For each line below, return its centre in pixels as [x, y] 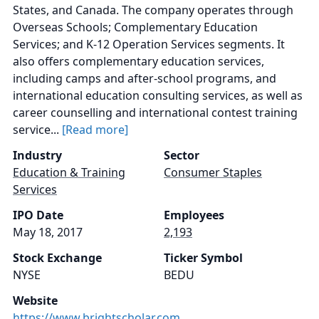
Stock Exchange [57, 257]
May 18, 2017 [48, 232]
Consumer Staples [213, 172]
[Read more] [95, 129]
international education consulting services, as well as [158, 95]
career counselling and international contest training [155, 112]
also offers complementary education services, [138, 61]
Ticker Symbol [203, 257]
